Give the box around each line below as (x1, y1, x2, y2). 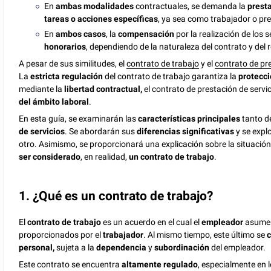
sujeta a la (54, 243, 97, 253)
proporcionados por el (19, 230, 103, 240)
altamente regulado (120, 260, 198, 270)
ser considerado (19, 152, 81, 162)
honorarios (44, 42, 87, 52)
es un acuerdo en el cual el (101, 217, 202, 227)
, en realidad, (80, 152, 129, 162)
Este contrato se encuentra (19, 260, 120, 270)
